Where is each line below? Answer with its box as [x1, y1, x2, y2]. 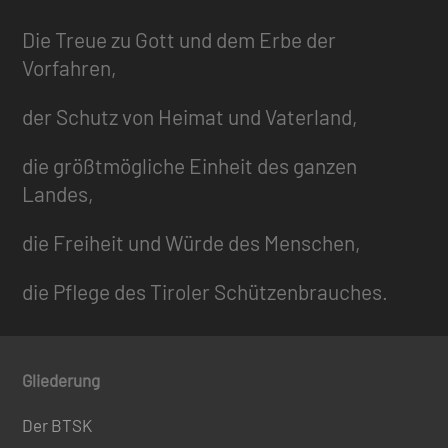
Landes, [22, 180, 95, 206]
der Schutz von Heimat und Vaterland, [22, 103, 359, 129]
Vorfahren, [22, 54, 118, 80]
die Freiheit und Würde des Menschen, [22, 229, 362, 255]
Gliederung [22, 369, 101, 390]
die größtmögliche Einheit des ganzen [22, 152, 358, 178]
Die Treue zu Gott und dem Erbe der [22, 26, 337, 52]
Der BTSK [22, 414, 93, 435]
